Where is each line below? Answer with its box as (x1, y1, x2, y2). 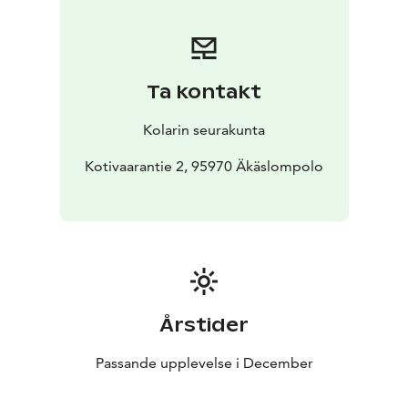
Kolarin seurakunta (143, 121, 265, 139)
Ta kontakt (147, 80, 261, 105)
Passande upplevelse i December (95, 354, 313, 372)
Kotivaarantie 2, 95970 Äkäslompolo (85, 158, 323, 176)
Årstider (159, 313, 249, 338)
